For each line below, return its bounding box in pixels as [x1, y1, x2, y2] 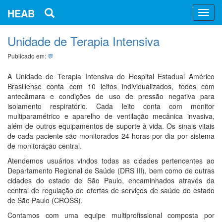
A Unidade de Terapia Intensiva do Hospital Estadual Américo [7, 71, 215, 81]
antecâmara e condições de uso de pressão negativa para [7, 91, 215, 101]
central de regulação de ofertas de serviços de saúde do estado [7, 185, 215, 195]
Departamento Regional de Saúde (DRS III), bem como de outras [7, 166, 215, 175]
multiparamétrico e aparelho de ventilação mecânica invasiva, [7, 111, 215, 121]
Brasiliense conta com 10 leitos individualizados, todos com [7, 81, 215, 91]
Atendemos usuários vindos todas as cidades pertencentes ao [7, 156, 215, 166]
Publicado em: [7, 52, 48, 60]
